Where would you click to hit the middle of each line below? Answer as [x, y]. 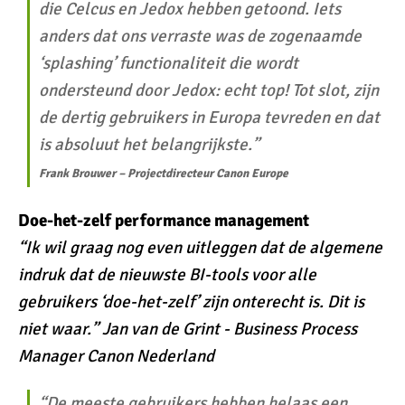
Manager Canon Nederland [116, 356]
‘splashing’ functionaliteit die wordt [169, 63]
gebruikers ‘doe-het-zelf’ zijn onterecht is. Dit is [191, 302]
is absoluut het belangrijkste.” [149, 145]
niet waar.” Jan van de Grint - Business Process [188, 329]
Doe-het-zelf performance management [164, 221]
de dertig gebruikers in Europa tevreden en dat [209, 118]
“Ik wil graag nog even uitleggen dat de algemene [200, 248]
